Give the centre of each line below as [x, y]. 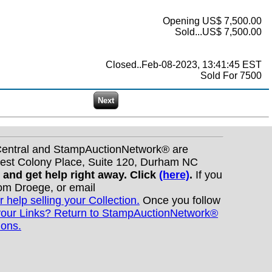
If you [207, 175]
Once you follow [180, 200]
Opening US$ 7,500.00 [212, 21]
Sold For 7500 [231, 76]
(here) [174, 175]
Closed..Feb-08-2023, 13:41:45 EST [184, 65]
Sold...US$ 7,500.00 [218, 32]
